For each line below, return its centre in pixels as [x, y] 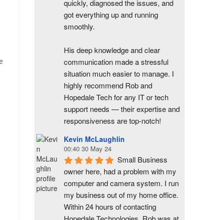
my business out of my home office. [121, 195]
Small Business [142, 159]
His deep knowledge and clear [112, 50]
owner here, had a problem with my [120, 171]
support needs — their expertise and [122, 109]
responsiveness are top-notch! [112, 121]
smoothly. [79, 26]
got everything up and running [111, 14]
